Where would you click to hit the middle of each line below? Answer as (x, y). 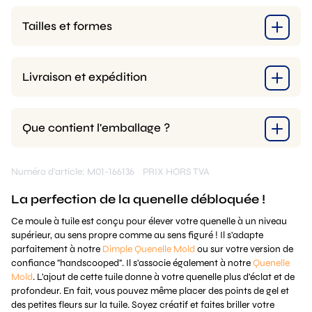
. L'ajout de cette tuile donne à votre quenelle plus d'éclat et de (164, 277)
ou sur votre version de (244, 249)
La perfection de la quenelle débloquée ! (138, 199)
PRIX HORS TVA (176, 172)
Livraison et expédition (85, 77)
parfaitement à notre (57, 249)
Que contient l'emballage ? (96, 128)
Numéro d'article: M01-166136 (77, 172)
